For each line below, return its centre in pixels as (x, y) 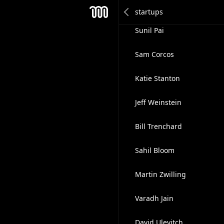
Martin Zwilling (160, 174)
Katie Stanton (157, 78)
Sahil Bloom (154, 150)
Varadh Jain (154, 198)
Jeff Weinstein (158, 102)
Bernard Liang (159, 6)
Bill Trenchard (158, 126)
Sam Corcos (154, 54)
